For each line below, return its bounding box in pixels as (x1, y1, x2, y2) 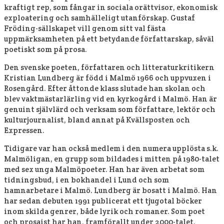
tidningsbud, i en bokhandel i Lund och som (4, 174, 169, 184)
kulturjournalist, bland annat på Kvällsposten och (4, 114, 190, 124)
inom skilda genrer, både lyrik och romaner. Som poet (4, 206, 205, 216)
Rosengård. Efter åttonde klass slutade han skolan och (4, 83, 205, 93)
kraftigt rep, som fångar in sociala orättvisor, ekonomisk (4, 2, 217, 12)
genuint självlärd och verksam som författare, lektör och (4, 104, 215, 114)
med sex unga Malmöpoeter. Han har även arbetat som (4, 164, 204, 174)
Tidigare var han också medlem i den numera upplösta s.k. (4, 143, 218, 153)
